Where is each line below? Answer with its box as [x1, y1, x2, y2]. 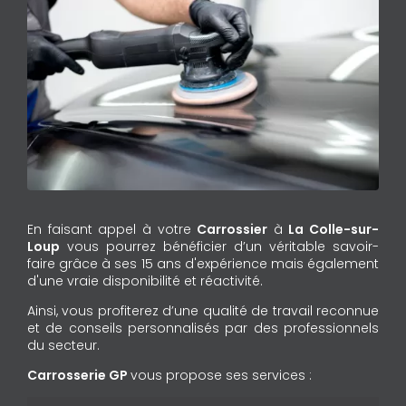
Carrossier [197, 220, 268, 239]
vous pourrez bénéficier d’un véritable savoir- [60, 237, 379, 256]
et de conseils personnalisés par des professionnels [27, 319, 379, 338]
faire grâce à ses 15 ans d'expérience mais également [27, 255, 379, 274]
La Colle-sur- [288, 220, 379, 239]
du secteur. [27, 336, 100, 355]
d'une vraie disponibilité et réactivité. [27, 272, 266, 291]
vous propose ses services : [130, 366, 315, 385]
